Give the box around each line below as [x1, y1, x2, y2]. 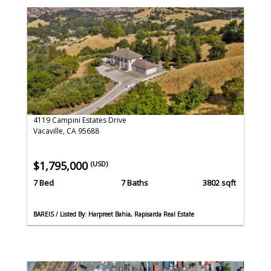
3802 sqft [202, 177, 236, 188]
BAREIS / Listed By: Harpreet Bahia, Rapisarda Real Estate [33, 209, 194, 218]
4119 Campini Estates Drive [33, 115, 126, 126]
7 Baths [120, 177, 148, 188]
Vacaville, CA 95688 [33, 126, 99, 137]
